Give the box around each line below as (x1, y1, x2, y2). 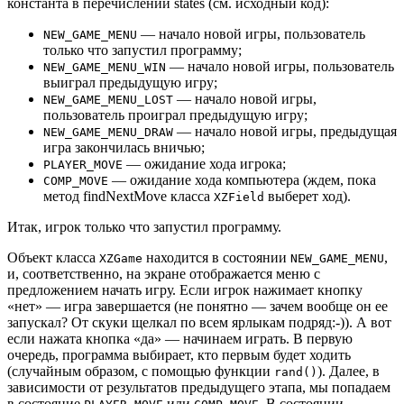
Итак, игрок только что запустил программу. (7, 218, 281, 234)
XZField (214, 189, 264, 204)
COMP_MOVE (43, 173, 108, 188)
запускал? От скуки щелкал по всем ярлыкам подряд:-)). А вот (7, 314, 391, 330)
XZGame (99, 251, 142, 265)
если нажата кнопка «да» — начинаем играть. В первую (7, 330, 353, 346)
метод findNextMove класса (43, 188, 214, 204)
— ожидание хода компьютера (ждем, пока (108, 171, 376, 188)
